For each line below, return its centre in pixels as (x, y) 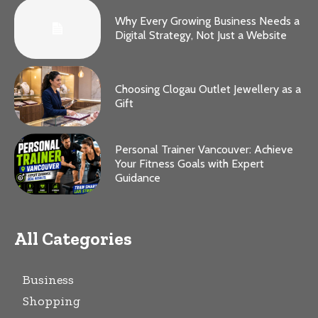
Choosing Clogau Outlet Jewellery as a (208, 89)
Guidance (138, 178)
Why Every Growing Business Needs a (208, 21)
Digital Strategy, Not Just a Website (201, 35)
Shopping (51, 301)
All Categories (73, 239)
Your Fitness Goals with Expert (190, 164)
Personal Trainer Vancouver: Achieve (204, 150)
